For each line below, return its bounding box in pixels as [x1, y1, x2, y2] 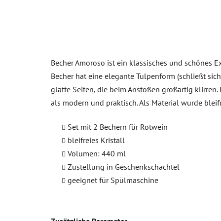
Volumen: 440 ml [68, 148, 126, 158]
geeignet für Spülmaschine [68, 175, 158, 185]
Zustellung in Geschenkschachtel [68, 161, 180, 172]
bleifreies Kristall [68, 135, 125, 145]
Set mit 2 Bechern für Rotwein [68, 121, 168, 132]
